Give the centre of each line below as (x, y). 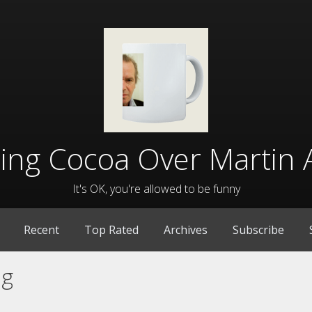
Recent (41, 230)
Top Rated (111, 230)
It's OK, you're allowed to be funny (156, 189)
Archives (185, 230)
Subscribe (258, 230)
